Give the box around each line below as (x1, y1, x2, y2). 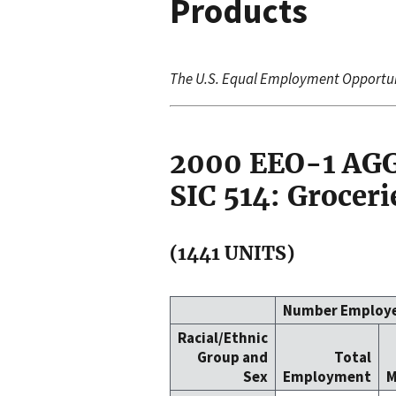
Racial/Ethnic (178, 328, 268, 348)
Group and (197, 347, 268, 368)
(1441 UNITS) (170, 240, 294, 265)
